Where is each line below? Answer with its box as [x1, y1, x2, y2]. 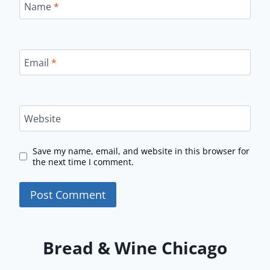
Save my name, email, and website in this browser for [32, 145, 250, 157]
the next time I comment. [32, 155, 134, 168]
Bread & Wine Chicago [43, 236, 227, 259]
